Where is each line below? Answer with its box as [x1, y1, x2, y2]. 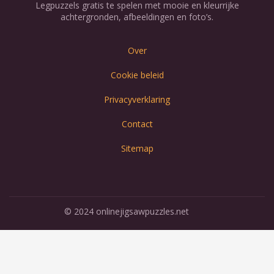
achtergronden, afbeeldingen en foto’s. [61, 10, 213, 23]
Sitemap [120, 142, 154, 154]
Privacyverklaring [104, 93, 170, 105]
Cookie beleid [110, 68, 164, 81]
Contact [121, 117, 153, 130]
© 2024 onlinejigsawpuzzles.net [64, 205, 190, 217]
